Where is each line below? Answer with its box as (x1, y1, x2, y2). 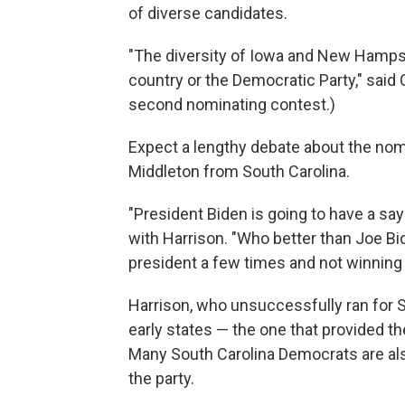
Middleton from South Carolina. (128, 162, 350, 182)
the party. (128, 369, 194, 389)
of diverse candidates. (128, 4, 287, 24)
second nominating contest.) (128, 95, 335, 115)
